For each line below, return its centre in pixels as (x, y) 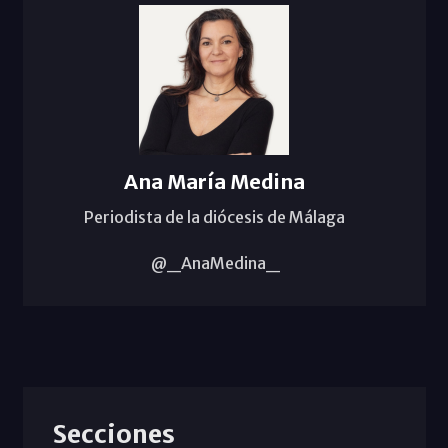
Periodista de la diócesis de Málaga (214, 216)
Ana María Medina (214, 181)
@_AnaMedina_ (214, 262)
